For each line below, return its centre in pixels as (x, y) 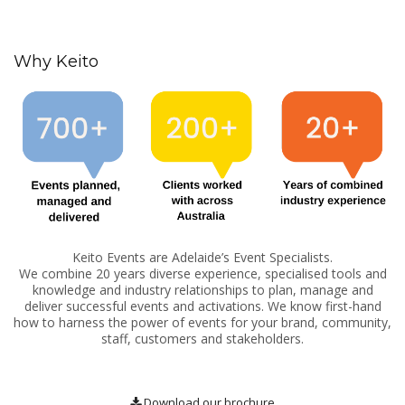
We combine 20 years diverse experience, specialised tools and (202, 273)
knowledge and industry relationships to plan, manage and (202, 289)
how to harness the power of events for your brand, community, (202, 322)
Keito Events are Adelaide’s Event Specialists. (202, 257)
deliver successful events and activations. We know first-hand (202, 306)
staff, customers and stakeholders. (202, 338)
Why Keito (56, 62)
